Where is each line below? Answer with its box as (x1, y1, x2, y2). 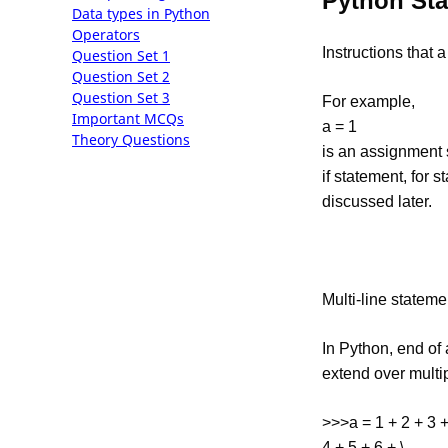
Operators (72, 25, 140, 44)
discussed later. (322, 193, 432, 210)
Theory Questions (72, 130, 190, 149)
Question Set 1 (72, 46, 170, 65)
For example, (322, 93, 415, 110)
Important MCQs (72, 109, 184, 128)
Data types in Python (72, 4, 210, 23)
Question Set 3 (72, 88, 170, 107)
